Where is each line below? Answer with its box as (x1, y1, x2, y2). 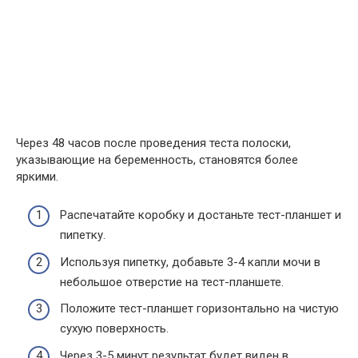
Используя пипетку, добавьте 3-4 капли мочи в (60, 254, 320, 269)
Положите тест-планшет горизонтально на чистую (60, 301, 339, 316)
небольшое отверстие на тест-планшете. (60, 274, 284, 289)
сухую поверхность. (60, 321, 169, 336)
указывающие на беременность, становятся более (16, 152, 298, 167)
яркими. (16, 169, 58, 184)
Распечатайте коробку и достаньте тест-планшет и (60, 208, 341, 222)
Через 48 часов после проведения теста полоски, (16, 135, 291, 150)
